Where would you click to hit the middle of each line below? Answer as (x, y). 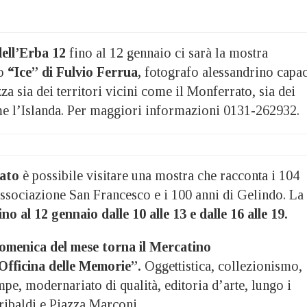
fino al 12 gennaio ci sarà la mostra (167, 52)
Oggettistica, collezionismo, (222, 266)
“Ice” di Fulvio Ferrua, (74, 72)
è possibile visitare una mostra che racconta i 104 (159, 175)
